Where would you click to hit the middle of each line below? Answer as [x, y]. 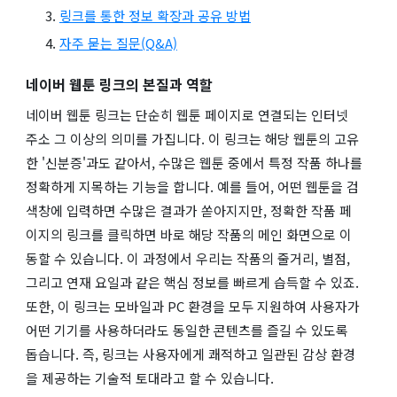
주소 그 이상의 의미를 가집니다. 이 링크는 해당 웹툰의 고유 [192, 138]
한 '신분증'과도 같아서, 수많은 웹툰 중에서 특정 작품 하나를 [194, 162]
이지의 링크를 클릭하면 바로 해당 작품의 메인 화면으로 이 [189, 234]
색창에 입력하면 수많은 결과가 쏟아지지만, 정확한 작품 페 [189, 210]
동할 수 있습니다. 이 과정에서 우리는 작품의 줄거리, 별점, [188, 258]
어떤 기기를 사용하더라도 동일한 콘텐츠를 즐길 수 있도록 [187, 330]
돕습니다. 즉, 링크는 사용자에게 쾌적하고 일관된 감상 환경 [191, 354]
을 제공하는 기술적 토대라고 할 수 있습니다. [150, 378]
